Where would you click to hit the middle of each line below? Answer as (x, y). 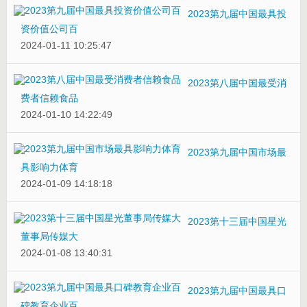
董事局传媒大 (49, 236)
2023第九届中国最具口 (237, 290)
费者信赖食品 (49, 98)
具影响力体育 (49, 167)
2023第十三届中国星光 (237, 221)
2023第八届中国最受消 (237, 83)
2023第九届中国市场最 (237, 152)
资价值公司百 (49, 28)
